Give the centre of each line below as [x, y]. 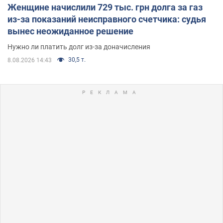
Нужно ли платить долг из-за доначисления [79, 47]
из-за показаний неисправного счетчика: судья [107, 19]
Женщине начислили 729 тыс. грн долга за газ [105, 7]
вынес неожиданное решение [70, 31]
